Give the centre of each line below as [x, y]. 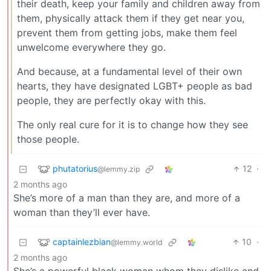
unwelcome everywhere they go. [91, 47]
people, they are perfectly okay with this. [111, 101]
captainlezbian [82, 241]
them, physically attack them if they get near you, [131, 18]
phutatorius [75, 168]
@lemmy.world [137, 242]
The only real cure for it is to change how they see [132, 125]
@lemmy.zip [119, 169]
